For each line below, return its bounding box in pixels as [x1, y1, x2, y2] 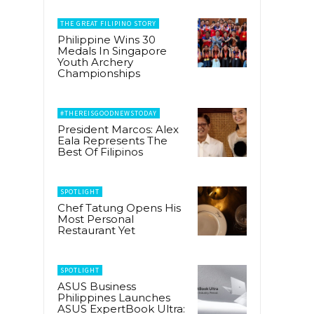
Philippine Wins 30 [57, 32, 156, 46]
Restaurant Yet [57, 223, 135, 237]
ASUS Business [57, 279, 136, 293]
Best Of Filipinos [57, 144, 143, 158]
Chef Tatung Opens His [57, 200, 181, 214]
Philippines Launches [57, 290, 170, 304]
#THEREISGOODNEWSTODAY [60, 108, 157, 118]
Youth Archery [57, 55, 133, 69]
